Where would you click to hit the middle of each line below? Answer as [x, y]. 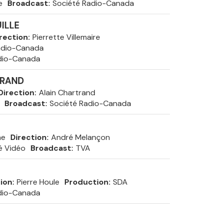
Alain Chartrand [67, 93]
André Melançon [80, 137]
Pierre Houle [38, 182]
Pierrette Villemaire [66, 37]
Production [86, 182]
